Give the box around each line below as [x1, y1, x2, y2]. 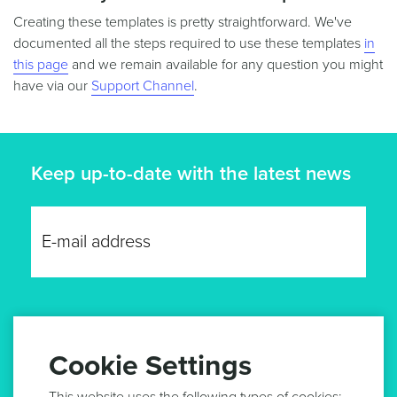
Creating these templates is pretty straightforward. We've [13, 12, 352, 31]
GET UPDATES [147, 339, 250, 358]
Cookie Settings [49, 349, 252, 383]
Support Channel [91, 76, 194, 95]
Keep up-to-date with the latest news [31, 161, 351, 185]
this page [13, 55, 68, 74]
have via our [13, 76, 91, 95]
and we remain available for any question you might [68, 55, 383, 74]
